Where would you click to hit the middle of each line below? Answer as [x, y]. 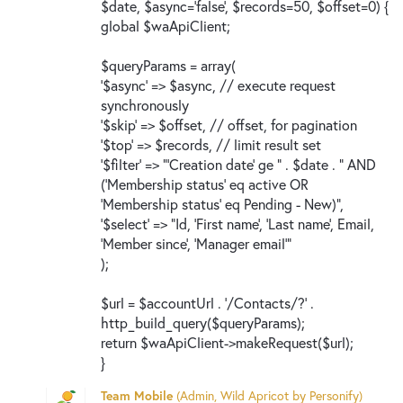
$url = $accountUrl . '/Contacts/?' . [207, 302]
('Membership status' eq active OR [205, 184]
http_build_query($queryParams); [203, 322]
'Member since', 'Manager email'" [196, 243]
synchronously [145, 104]
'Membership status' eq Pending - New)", [222, 203]
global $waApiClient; [166, 25]
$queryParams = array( [168, 65]
